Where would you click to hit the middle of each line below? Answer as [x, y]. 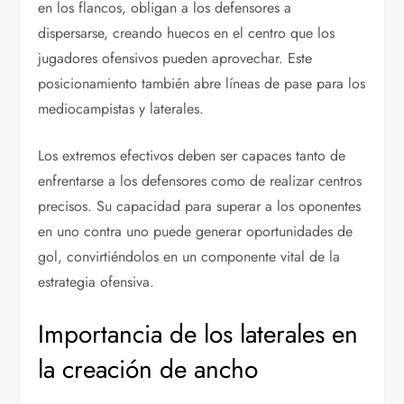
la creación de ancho [148, 370]
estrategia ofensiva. [96, 282]
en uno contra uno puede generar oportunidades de [196, 232]
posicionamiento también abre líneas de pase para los [202, 84]
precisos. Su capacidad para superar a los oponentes [200, 207]
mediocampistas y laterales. [121, 109]
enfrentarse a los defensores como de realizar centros [200, 181]
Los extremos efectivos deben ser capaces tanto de [192, 156]
